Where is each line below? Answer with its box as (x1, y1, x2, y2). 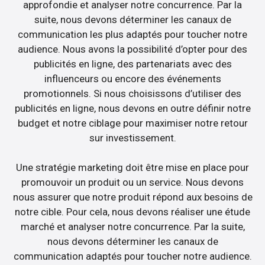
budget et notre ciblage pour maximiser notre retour (17, 117, 248, 129)
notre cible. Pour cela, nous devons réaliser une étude (15, 206, 250, 218)
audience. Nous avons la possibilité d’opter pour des (18, 43, 247, 55)
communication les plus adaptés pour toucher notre (18, 28, 247, 40)
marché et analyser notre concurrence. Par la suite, (20, 221, 245, 233)
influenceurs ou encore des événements (44, 72, 221, 85)
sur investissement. (89, 131, 176, 144)
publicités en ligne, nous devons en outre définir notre (14, 102, 251, 114)
